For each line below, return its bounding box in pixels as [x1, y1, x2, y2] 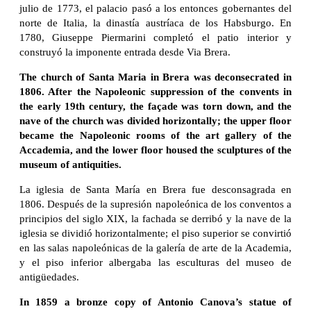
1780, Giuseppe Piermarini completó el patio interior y [19, 32, 292, 44]
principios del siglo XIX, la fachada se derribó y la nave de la [19, 213, 292, 225]
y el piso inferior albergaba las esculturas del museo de [19, 257, 292, 269]
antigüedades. [19, 271, 79, 283]
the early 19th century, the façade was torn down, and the [19, 101, 292, 112]
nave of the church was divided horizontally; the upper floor [19, 115, 292, 127]
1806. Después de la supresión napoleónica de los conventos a [19, 199, 292, 210]
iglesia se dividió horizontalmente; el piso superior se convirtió [19, 228, 292, 239]
